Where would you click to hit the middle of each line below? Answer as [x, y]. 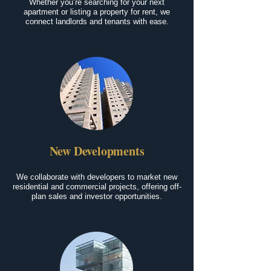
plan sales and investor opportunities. [97, 196]
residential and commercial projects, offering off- [97, 187]
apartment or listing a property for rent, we [97, 12]
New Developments [97, 151]
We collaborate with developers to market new [97, 177]
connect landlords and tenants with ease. [97, 21]
